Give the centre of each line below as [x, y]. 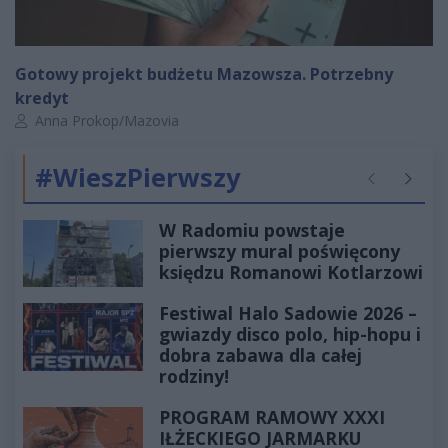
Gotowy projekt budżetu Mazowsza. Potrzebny [204, 73]
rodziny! [194, 376]
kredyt [42, 97]
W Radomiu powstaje [252, 229]
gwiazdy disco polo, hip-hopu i [290, 334]
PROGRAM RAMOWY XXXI [272, 417]
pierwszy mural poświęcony [279, 250]
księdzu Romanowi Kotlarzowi [291, 271]
